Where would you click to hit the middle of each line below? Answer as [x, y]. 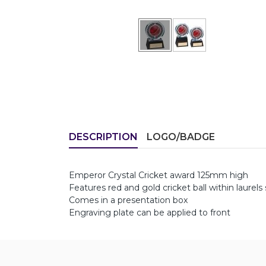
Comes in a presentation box [128, 200]
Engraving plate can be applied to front [150, 213]
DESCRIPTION [103, 137]
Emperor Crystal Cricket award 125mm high [159, 175]
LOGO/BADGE [181, 137]
